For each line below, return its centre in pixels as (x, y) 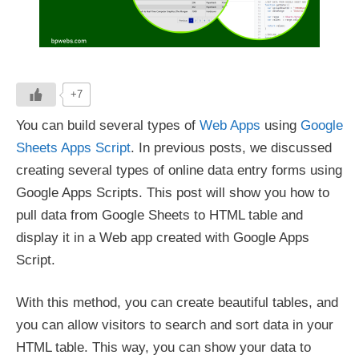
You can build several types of (108, 125)
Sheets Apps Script (73, 147)
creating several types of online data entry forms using (179, 170)
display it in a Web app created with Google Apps (163, 237)
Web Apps (230, 125)
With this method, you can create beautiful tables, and (177, 303)
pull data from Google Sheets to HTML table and (159, 215)
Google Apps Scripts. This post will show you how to (173, 192)
